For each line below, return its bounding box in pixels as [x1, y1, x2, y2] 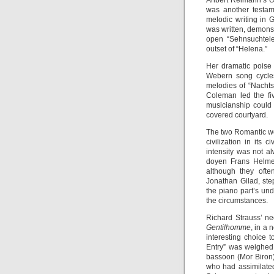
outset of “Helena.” [206, 45, 267, 53]
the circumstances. [206, 196, 268, 205]
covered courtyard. [206, 111, 268, 119]
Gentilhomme [206, 223, 251, 232]
